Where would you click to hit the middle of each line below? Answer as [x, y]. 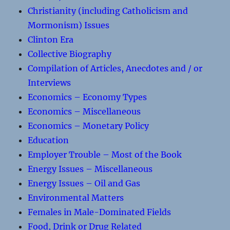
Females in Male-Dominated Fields [100, 212]
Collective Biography [70, 54]
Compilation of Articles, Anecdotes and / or [115, 68]
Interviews [50, 83]
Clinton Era [51, 40]
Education [49, 140]
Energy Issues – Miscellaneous [90, 169]
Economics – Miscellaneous [84, 111]
